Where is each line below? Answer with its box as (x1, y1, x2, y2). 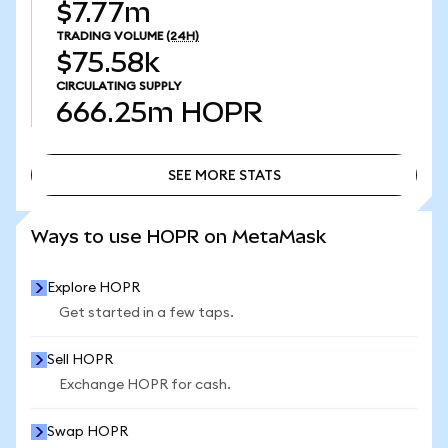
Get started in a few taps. (59, 306, 234, 320)
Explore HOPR (47, 281, 140, 295)
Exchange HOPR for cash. (59, 378, 231, 392)
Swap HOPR (47, 425, 128, 439)
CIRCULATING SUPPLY (56, 80, 181, 92)
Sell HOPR (47, 353, 113, 367)
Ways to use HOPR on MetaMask (31, 226, 326, 247)
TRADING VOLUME (56, 30, 163, 42)
